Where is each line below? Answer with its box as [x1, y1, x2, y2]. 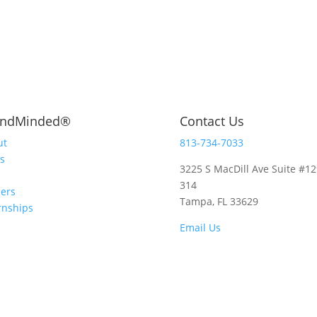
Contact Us [179, 113, 244, 130]
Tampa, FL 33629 [179, 195, 258, 209]
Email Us [179, 221, 221, 235]
